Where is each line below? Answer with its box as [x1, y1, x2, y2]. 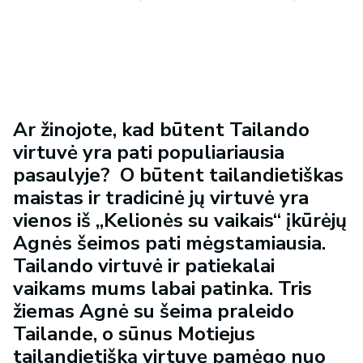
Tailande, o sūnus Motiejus [13, 320, 255, 347]
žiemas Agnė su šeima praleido [13, 297, 294, 324]
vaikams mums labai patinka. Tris [13, 275, 312, 301]
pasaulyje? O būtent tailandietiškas [13, 161, 344, 188]
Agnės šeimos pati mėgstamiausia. [13, 229, 326, 256]
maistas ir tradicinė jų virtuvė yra [13, 184, 309, 211]
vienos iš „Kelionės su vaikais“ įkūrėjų [13, 207, 347, 233]
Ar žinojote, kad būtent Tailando [13, 116, 310, 143]
